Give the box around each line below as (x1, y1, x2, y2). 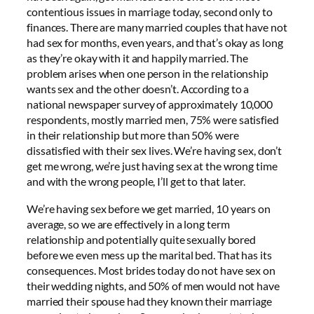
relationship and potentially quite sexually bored (27, 232, 257, 246)
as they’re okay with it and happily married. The (27, 51, 249, 65)
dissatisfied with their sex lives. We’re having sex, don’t (27, 144, 282, 158)
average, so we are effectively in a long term (27, 217, 230, 231)
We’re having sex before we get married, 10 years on (27, 201, 271, 215)
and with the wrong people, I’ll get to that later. (27, 175, 245, 189)
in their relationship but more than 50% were (27, 128, 239, 142)
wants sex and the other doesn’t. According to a (27, 82, 250, 96)
